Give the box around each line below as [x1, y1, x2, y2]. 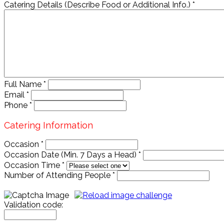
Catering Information [4, 120, 93, 131]
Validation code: [4, 200, 63, 210]
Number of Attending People [4, 170, 112, 180]
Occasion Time [4, 160, 62, 170]
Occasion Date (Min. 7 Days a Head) [4, 150, 138, 160]
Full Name [4, 79, 43, 89]
